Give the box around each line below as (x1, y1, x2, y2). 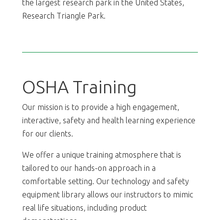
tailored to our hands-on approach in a (22, 163, 156, 172)
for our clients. (22, 129, 73, 138)
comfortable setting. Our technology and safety (22, 176, 189, 186)
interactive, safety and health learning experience (22, 115, 195, 125)
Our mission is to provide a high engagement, (22, 102, 179, 111)
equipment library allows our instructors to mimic (22, 190, 193, 199)
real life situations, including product (22, 203, 147, 212)
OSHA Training (22, 76, 137, 97)
